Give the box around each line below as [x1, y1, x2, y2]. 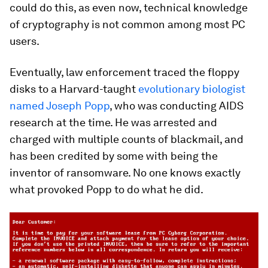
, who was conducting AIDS [109, 99, 243, 112]
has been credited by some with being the [10, 150, 218, 163]
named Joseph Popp [10, 99, 109, 112]
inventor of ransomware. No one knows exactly [10, 166, 240, 179]
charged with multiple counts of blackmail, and [10, 133, 243, 146]
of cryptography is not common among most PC [10, 18, 245, 31]
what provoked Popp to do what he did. [10, 183, 203, 196]
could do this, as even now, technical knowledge [10, 1, 248, 14]
